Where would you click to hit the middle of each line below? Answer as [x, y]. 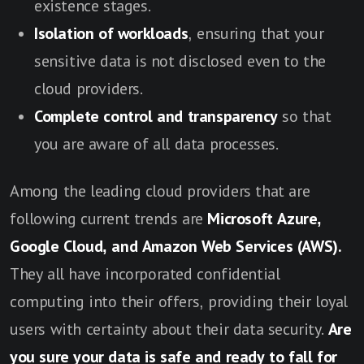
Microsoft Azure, [265, 218]
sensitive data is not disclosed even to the [180, 61]
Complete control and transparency [156, 116]
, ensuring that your [256, 33]
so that [304, 116]
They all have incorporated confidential [145, 273]
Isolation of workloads [111, 33]
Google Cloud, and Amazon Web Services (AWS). [176, 246]
